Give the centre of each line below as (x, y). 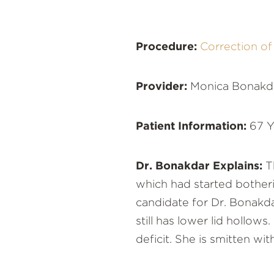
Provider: (161, 87)
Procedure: (166, 47)
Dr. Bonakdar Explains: (199, 167)
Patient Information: (191, 127)
